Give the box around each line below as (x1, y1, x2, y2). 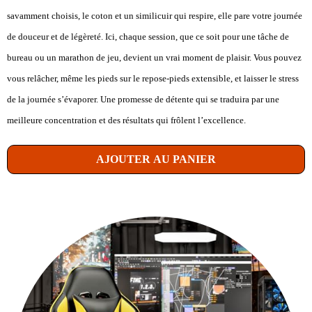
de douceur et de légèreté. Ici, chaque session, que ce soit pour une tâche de (7, 31, 289, 42)
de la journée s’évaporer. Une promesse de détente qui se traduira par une (7, 94, 279, 105)
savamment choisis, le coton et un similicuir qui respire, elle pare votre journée (7, 10, 302, 22)
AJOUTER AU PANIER (96, 153, 216, 166)
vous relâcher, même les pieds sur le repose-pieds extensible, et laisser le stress (7, 73, 299, 84)
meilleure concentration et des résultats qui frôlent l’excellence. (7, 115, 246, 126)
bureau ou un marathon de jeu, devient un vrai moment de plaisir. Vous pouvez (7, 52, 302, 63)
